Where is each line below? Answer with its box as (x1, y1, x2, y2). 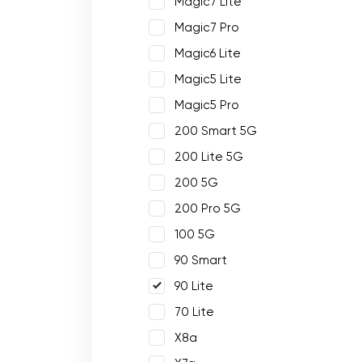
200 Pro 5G (175, 201, 241, 216)
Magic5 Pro (175, 98, 239, 112)
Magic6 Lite (175, 46, 241, 61)
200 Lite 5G (175, 149, 243, 164)
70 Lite (175, 305, 214, 319)
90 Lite (175, 279, 213, 293)
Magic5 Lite (175, 72, 242, 86)
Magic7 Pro (175, 20, 239, 35)
